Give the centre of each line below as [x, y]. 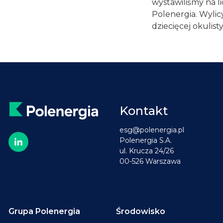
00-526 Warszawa [150, 161]
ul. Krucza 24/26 [147, 151]
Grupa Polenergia [44, 211]
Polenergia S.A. [146, 140]
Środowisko [140, 211]
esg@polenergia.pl [152, 130]
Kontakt [144, 111]
